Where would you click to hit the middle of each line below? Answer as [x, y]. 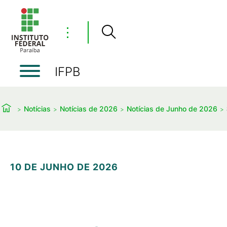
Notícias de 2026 [89, 108]
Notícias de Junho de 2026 [172, 108]
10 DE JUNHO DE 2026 [64, 167]
